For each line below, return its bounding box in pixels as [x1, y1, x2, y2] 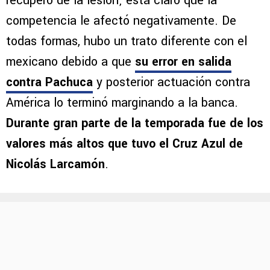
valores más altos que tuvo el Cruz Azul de [6, 135, 243, 153]
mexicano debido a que [6, 53, 135, 71]
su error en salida [135, 53, 231, 71]
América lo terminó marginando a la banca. [6, 94, 238, 112]
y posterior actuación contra [93, 74, 250, 92]
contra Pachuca [6, 74, 93, 92]
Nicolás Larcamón [6, 155, 105, 174]
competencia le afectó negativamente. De [6, 12, 236, 30]
